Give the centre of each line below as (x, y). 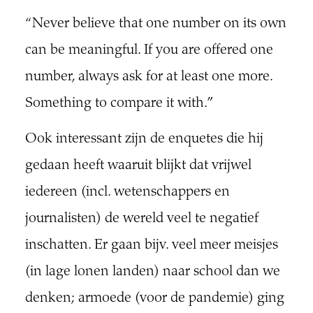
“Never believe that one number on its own (155, 24)
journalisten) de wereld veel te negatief (141, 219)
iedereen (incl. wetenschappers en (127, 192)
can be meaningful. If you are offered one (149, 50)
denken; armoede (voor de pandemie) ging (154, 298)
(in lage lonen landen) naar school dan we (152, 272)
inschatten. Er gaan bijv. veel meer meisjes (151, 245)
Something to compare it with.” (119, 103)
